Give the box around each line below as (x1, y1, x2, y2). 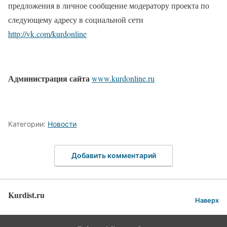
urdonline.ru (116, 72, 155, 84)
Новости (48, 119, 77, 128)
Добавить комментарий (71, 151, 156, 160)
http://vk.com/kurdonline (8, 28, 87, 39)
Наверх (195, 197, 219, 205)
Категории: (8, 119, 48, 128)
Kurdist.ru (8, 189, 45, 201)
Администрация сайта (8, 72, 90, 84)
